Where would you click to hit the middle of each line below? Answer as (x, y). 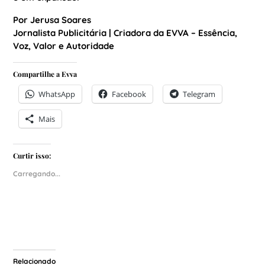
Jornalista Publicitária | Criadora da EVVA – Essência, (125, 33)
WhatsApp (56, 94)
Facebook (129, 94)
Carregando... (36, 174)
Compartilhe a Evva (45, 74)
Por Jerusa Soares (52, 20)
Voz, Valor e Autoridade (63, 46)
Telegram (199, 94)
